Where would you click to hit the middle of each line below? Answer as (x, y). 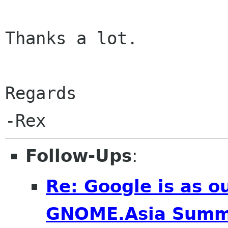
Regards (41, 93)
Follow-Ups (79, 156)
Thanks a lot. (71, 38)
